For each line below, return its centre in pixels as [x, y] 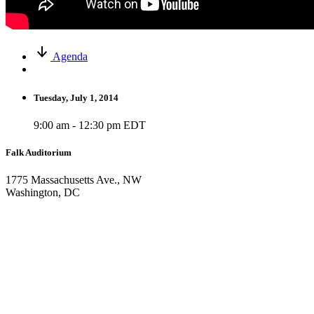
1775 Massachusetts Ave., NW [74, 180]
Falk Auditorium [39, 153]
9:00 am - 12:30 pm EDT [90, 125]
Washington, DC [43, 193]
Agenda [70, 56]
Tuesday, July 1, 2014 [76, 97]
